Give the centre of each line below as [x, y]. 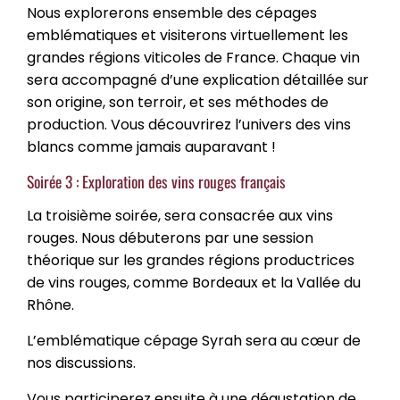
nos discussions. [83, 363]
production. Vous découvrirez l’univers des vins [189, 125]
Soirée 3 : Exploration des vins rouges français [156, 181]
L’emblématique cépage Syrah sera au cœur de [194, 341]
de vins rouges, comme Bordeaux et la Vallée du [194, 283]
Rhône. [54, 305]
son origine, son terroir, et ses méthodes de [178, 102]
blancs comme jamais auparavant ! [151, 147]
